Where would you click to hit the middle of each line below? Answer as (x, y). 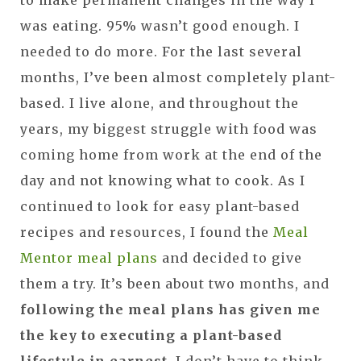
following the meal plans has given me (170, 309)
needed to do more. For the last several (161, 51)
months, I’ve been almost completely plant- (178, 77)
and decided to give (230, 257)
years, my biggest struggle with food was (169, 129)
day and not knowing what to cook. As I (163, 180)
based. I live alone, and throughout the (160, 103)
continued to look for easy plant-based (160, 206)
